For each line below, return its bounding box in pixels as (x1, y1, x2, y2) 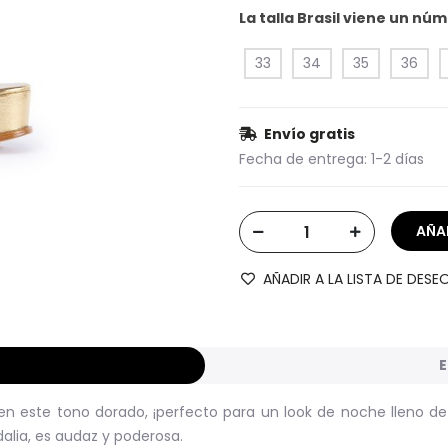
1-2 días (371, 149, 424, 169)
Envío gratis (264, 124, 355, 144)
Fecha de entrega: (239, 149, 367, 169)
